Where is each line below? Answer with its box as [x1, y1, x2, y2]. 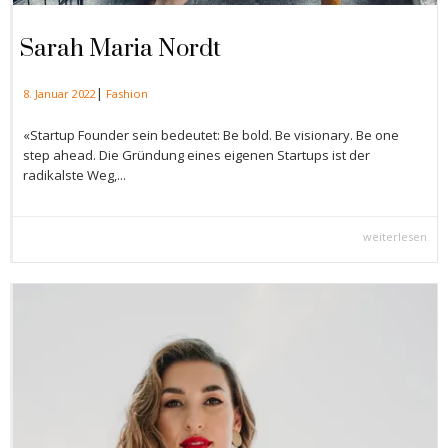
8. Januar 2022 [23, 86, 96, 101]
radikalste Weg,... [23, 166, 126, 185]
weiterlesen [363, 229, 427, 245]
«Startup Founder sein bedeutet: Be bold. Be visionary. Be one [23, 126, 399, 145]
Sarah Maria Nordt [20, 34, 221, 64]
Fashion [106, 86, 148, 101]
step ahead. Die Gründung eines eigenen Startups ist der [23, 146, 370, 165]
